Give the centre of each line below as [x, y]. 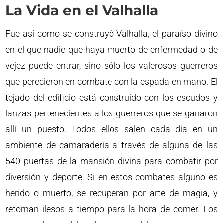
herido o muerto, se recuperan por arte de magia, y [111, 193]
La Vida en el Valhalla [82, 10]
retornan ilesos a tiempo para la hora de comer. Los [111, 209]
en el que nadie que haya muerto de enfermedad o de [111, 49]
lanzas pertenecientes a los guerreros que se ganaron [111, 113]
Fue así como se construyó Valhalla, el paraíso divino [111, 33]
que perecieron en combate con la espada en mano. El [111, 81]
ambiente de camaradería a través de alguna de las [111, 145]
